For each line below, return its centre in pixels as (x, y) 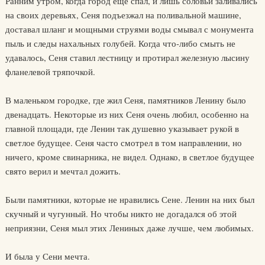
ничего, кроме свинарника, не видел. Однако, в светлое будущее (130, 157)
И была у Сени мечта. (47, 256)
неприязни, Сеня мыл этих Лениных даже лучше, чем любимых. (129, 228)
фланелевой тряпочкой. (50, 72)
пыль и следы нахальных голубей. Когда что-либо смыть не (120, 43)
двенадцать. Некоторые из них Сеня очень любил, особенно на (127, 114)
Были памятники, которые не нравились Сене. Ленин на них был (130, 199)
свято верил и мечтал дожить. (63, 171)
